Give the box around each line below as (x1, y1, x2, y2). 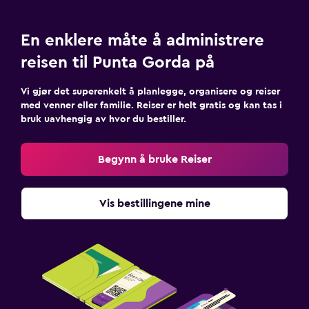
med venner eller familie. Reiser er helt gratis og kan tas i (21, 101, 282, 110)
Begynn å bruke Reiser (97, 154, 212, 165)
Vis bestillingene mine (99, 198, 210, 209)
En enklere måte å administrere (21, 32, 264, 49)
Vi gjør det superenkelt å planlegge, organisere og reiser (21, 87, 280, 97)
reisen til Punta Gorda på (21, 54, 215, 71)
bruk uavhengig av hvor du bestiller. (21, 114, 186, 124)
